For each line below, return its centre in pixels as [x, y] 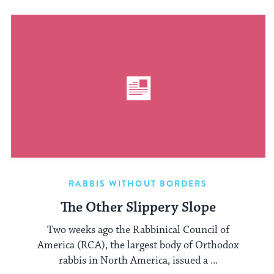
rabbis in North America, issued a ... [138, 260]
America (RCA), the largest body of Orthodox [138, 245]
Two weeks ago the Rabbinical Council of [138, 230]
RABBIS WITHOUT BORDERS [138, 184]
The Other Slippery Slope [138, 208]
